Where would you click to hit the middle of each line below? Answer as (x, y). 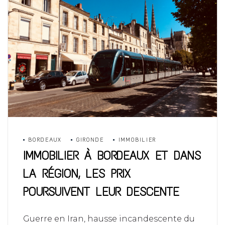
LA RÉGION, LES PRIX (77, 174)
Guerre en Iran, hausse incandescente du (109, 219)
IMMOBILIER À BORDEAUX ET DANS (112, 155)
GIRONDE (90, 140)
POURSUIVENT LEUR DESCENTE (101, 192)
